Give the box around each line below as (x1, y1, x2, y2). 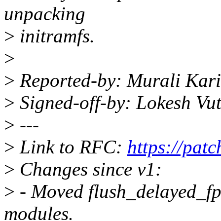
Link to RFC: (15, 136, 127, 158)
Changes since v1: (15, 158, 162, 180)
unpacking (4, 3, 85, 25)
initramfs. (15, 25, 95, 47)
